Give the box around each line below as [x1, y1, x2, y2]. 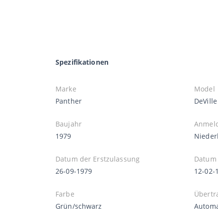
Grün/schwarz [55, 201, 102, 211]
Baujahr [55, 119, 82, 128]
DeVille [194, 96, 217, 106]
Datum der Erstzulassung [55, 154, 140, 163]
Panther [55, 96, 82, 106]
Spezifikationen [55, 57, 109, 67]
